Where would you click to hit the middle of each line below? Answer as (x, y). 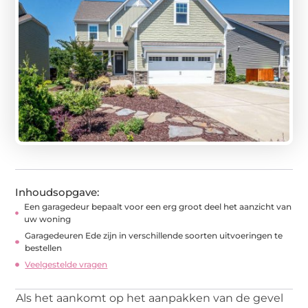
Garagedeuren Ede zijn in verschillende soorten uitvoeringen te (153, 235)
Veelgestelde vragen (66, 264)
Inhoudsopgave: (57, 192)
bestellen (43, 247)
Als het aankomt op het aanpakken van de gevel (150, 298)
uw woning (48, 219)
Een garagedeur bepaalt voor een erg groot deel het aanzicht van (158, 206)
